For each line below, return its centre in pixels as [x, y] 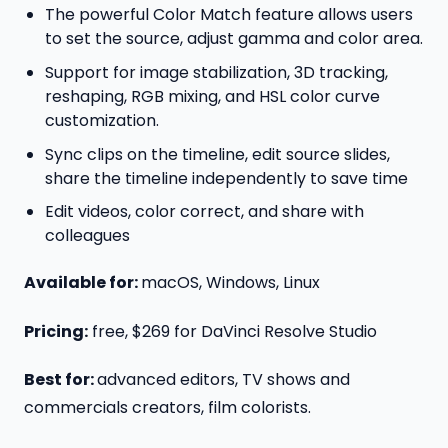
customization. [101, 120]
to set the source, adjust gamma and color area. [233, 39]
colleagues [87, 236]
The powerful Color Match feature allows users [228, 15]
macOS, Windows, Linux [230, 282]
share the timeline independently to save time [226, 178]
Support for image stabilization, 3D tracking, [216, 72]
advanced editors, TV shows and [223, 380]
